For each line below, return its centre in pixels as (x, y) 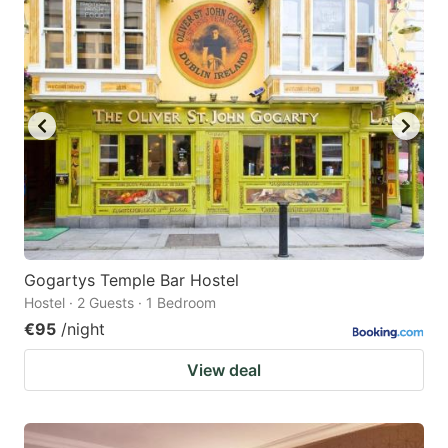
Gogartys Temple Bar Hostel (131, 279)
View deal (224, 369)
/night (83, 328)
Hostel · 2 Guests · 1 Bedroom (120, 302)
